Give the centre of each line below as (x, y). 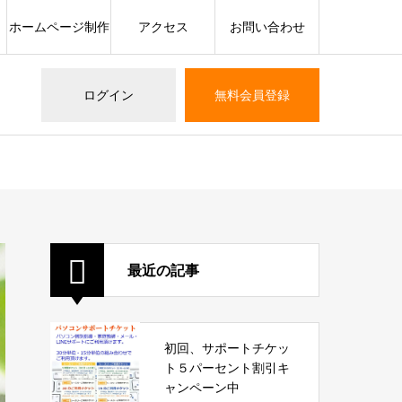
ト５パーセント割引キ (227, 367)
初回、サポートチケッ (227, 348)
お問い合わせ (267, 27)
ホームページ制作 (59, 27)
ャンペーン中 (202, 387)
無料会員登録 (252, 95)
